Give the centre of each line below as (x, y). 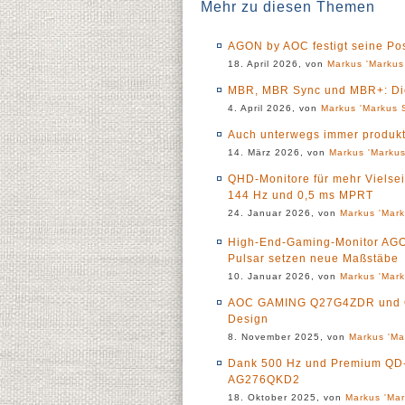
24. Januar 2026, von (284, 213)
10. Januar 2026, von (284, 276)
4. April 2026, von (274, 108)
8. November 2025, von (288, 337)
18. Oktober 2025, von (287, 397)
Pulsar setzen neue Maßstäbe (313, 259)
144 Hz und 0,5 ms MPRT (301, 195)
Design (248, 319)
